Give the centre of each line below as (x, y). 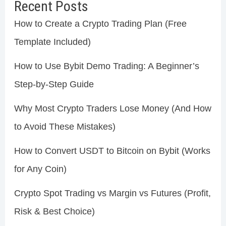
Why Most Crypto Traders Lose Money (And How (112, 109)
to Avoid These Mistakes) (65, 127)
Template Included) (52, 42)
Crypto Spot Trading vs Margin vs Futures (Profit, (112, 193)
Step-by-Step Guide (54, 84)
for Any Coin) (40, 169)
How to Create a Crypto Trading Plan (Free (100, 24)
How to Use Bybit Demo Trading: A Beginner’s (106, 66)
